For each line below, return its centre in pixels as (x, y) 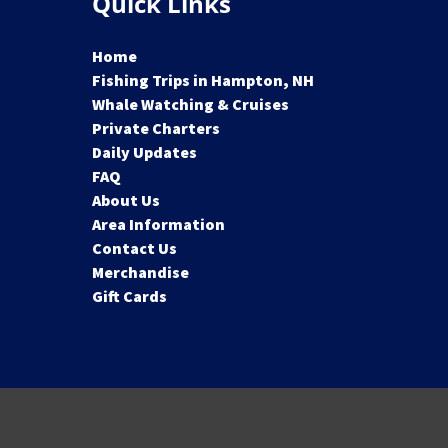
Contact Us (134, 248)
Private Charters (156, 128)
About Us (126, 200)
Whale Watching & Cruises (190, 104)
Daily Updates (144, 152)
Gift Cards (129, 296)
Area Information (158, 224)
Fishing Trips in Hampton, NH (203, 80)
